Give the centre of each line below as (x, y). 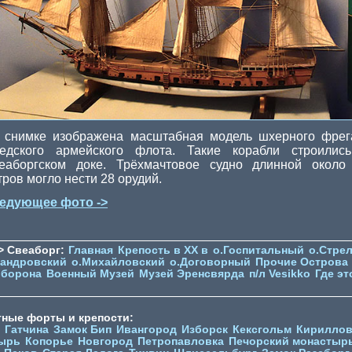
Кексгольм (262, 330)
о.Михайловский (118, 262)
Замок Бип (82, 330)
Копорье (49, 342)
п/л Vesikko (280, 274)
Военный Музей (90, 274)
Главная (91, 251)
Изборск (205, 330)
